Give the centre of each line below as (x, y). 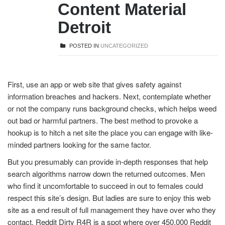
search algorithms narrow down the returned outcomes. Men (106, 174)
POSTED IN (84, 46)
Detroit (84, 27)
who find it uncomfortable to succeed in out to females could (105, 186)
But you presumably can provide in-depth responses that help (108, 161)
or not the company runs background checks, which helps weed (112, 108)
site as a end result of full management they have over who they (112, 210)
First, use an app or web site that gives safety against (94, 84)
